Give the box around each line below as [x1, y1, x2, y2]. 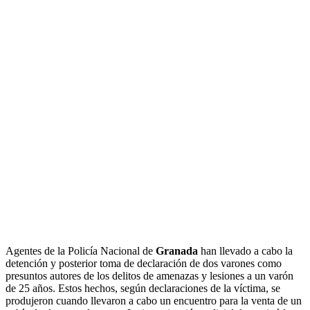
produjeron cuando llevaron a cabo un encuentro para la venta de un [6, 295, 302, 307]
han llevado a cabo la [198, 245, 293, 257]
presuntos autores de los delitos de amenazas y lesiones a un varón [6, 270, 293, 282]
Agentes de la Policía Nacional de [6, 245, 156, 257]
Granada [156, 245, 198, 257]
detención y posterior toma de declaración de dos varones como [6, 257, 282, 270]
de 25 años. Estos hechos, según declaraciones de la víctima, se [6, 282, 280, 295]
